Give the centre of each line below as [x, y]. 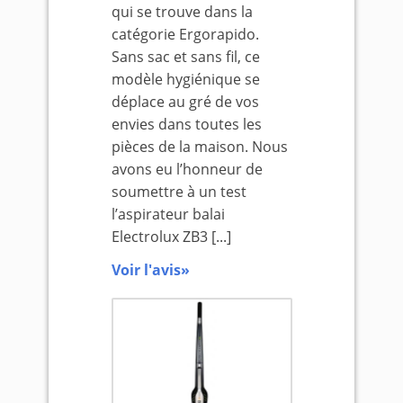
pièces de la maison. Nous [199, 147]
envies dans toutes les [186, 124]
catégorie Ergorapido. [185, 34]
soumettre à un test [179, 192]
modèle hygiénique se [185, 79]
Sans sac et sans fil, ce [185, 57]
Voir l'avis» [150, 269]
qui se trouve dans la [182, 12]
